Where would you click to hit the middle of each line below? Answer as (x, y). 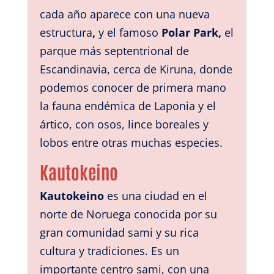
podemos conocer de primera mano (133, 87)
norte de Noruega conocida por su (128, 214)
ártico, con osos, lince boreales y (124, 124)
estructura (66, 32)
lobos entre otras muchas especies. (131, 142)
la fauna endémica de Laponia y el (128, 106)
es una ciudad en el (155, 195)
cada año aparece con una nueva (124, 14)
